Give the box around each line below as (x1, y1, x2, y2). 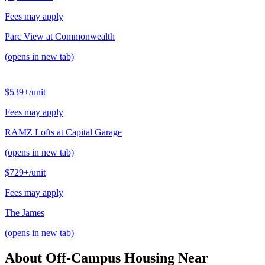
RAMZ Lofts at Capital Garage (5, 127, 122, 138)
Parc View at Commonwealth (5, 31, 115, 42)
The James (5, 208, 44, 218)
